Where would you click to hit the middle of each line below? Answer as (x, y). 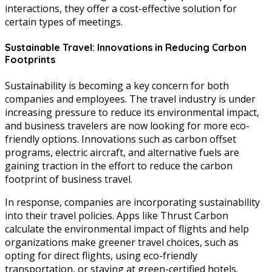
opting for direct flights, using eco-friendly (101, 255)
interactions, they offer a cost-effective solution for (121, 9)
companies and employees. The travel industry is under (130, 99)
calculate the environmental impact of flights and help (127, 229)
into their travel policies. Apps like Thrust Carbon (117, 215)
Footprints (30, 60)
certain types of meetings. (64, 22)
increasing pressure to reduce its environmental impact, (132, 112)
